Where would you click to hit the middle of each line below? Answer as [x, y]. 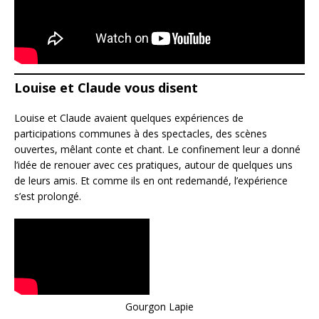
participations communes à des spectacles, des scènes [141, 134]
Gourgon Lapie [159, 307]
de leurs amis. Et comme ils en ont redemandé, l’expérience [151, 181]
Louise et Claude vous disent [106, 88]
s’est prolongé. [48, 196]
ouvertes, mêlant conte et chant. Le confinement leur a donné [157, 149]
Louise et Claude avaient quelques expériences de [129, 118]
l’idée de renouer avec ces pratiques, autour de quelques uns [153, 165]
